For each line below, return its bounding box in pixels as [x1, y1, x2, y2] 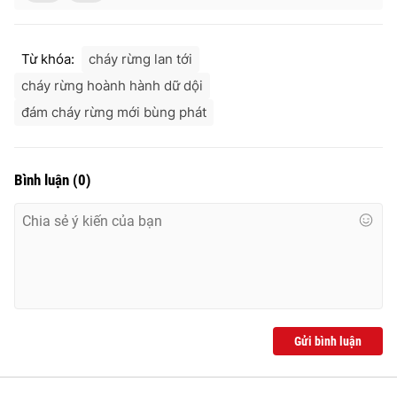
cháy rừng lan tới [89, 50, 192, 67]
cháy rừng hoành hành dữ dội [21, 76, 203, 94]
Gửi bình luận [294, 333, 362, 348]
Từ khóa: [21, 50, 74, 67]
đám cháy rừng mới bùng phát [21, 103, 206, 121]
